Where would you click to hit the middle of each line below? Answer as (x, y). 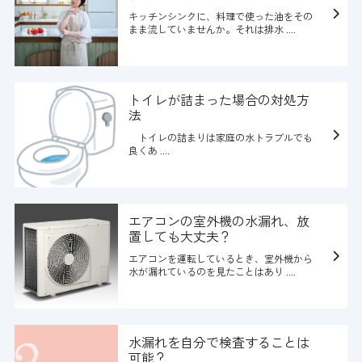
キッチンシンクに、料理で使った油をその (220, 16)
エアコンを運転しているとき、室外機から (220, 259)
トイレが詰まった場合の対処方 (219, 100)
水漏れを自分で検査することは (219, 342)
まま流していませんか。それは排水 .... (212, 29)
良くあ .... (149, 150)
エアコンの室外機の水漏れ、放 (219, 221)
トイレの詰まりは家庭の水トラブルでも (220, 137)
